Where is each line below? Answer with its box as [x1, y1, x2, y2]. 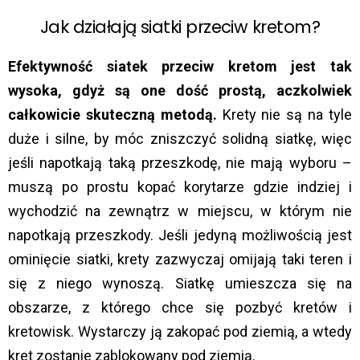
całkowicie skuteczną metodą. [8, 106, 217, 124]
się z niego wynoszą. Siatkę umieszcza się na [8, 275, 352, 292]
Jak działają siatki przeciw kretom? [39, 14, 321, 39]
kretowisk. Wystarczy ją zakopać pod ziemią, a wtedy [8, 323, 352, 341]
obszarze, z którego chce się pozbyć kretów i [8, 299, 352, 317]
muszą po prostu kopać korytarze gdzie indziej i [8, 178, 352, 196]
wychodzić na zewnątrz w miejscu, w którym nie [8, 202, 352, 220]
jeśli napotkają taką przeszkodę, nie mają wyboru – [8, 154, 352, 172]
